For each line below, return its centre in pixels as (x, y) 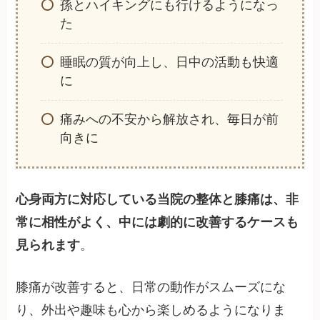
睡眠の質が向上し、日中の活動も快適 (169, 62)
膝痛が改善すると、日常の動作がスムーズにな (151, 287)
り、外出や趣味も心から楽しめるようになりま (151, 310)
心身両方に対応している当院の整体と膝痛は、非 (157, 199)
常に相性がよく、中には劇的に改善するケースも (157, 222)
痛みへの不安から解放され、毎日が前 (169, 120)
